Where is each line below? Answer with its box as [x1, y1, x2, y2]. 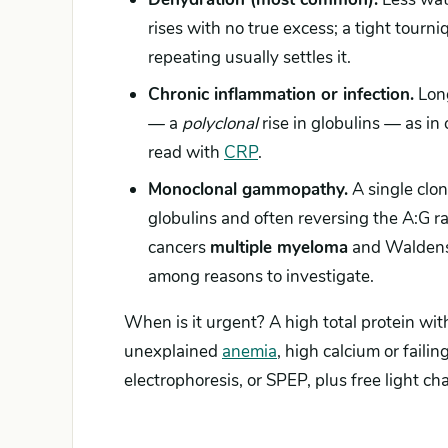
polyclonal [182, 112, 258, 135]
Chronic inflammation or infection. [148, 83, 414, 106]
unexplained [124, 340, 222, 363]
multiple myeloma [210, 236, 348, 259]
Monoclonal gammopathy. [148, 178, 348, 201]
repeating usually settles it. [148, 46, 351, 69]
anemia [222, 340, 277, 363]
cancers [148, 236, 210, 259]
